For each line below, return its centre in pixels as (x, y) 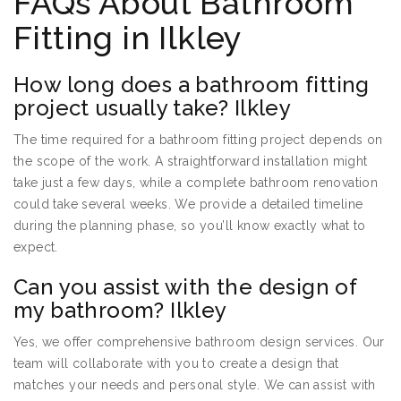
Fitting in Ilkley (128, 38)
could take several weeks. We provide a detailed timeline (188, 205)
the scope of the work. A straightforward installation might (191, 162)
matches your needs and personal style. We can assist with (195, 385)
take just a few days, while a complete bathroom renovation (196, 183)
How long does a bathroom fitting (192, 85)
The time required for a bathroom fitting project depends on (198, 140)
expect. (36, 247)
